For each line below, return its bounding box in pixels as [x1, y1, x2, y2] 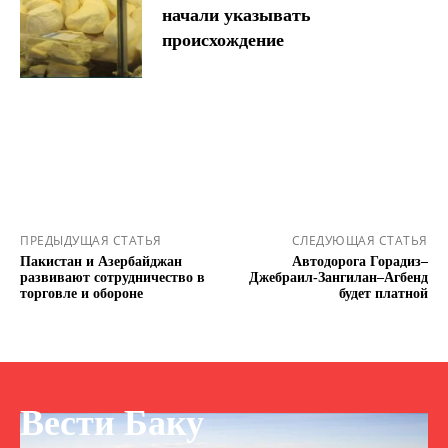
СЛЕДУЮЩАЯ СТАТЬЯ [291, 231, 428, 249]
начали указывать [162, 5, 312, 26]
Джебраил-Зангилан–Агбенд [248, 269, 428, 285]
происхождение [162, 30, 285, 51]
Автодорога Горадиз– [291, 253, 428, 269]
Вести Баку [20, 403, 204, 444]
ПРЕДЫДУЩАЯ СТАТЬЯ [20, 231, 162, 249]
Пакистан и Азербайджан [20, 253, 182, 269]
